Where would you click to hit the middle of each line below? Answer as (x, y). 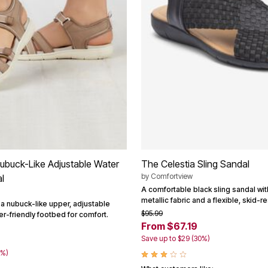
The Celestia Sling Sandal (195, 164)
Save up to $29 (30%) (176, 238)
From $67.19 (169, 226)
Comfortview (172, 176)
